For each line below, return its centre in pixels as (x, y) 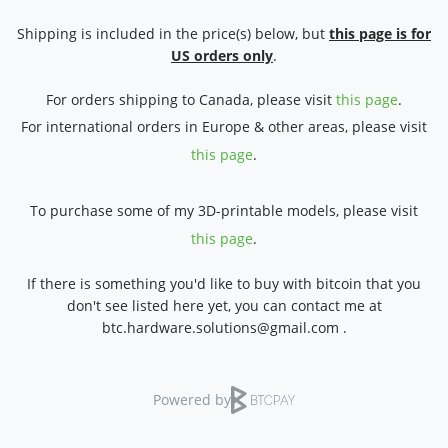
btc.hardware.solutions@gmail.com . (224, 328)
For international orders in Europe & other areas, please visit (224, 127)
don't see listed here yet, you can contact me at (224, 306)
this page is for (380, 34)
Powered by (192, 399)
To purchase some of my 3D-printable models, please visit (224, 211)
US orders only (222, 56)
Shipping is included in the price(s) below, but (173, 34)
